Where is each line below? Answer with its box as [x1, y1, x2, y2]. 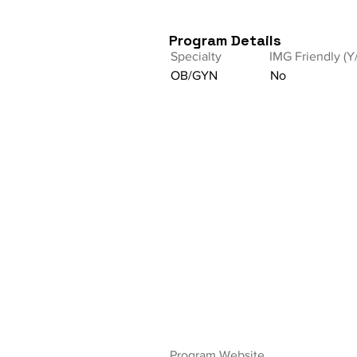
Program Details [169, 31, 281, 49]
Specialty [171, 49, 222, 63]
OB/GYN [171, 69, 218, 82]
